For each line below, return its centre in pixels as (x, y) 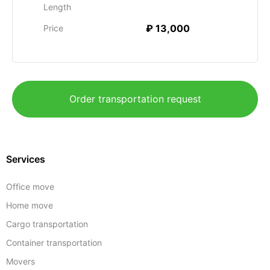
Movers (20, 261)
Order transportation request (135, 99)
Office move (30, 187)
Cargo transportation (47, 224)
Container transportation (54, 243)
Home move (30, 205)
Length (57, 7)
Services (26, 159)
